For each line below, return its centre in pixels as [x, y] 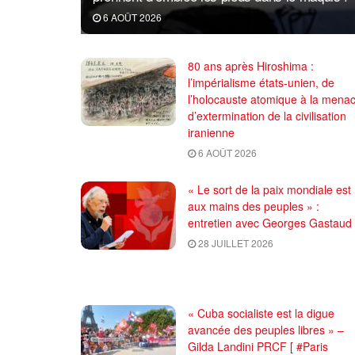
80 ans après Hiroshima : [251, 65]
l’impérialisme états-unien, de [261, 82]
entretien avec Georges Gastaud [270, 222]
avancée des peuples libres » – [266, 329]
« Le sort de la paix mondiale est [269, 189]
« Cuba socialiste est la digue [261, 313]
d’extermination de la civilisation [267, 115]
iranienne [211, 132]
